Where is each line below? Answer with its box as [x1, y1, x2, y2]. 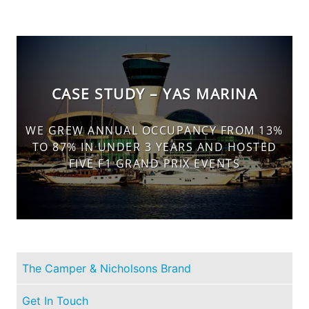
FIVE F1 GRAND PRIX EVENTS [68, 155, 241, 171]
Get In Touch [22, 293, 88, 308]
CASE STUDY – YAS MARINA [51, 84, 258, 104]
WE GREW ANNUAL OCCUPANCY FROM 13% [26, 122, 283, 138]
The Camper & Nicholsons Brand [22, 261, 191, 275]
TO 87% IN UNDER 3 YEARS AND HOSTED [32, 139, 277, 154]
